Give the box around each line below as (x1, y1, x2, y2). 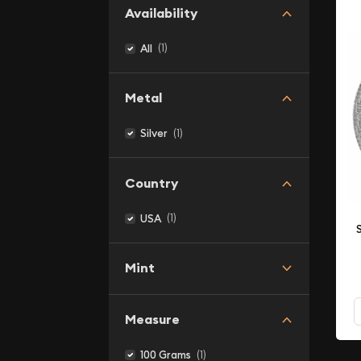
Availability (124, 4, 197, 22)
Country (124, 174, 178, 192)
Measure (124, 311, 180, 328)
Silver (140, 127, 168, 140)
